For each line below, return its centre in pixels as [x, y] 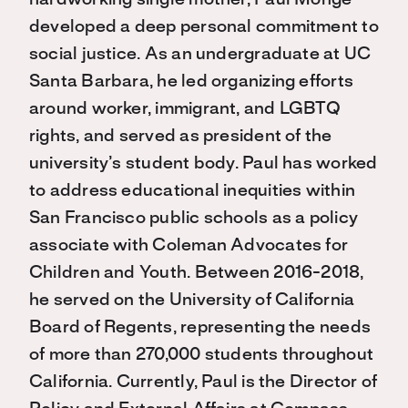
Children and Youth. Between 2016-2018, [197, 274]
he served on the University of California [192, 301]
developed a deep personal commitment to [204, 28]
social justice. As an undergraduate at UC [200, 55]
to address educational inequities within [193, 192]
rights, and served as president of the [181, 137]
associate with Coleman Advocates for [189, 246]
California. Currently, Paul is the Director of [204, 383]
